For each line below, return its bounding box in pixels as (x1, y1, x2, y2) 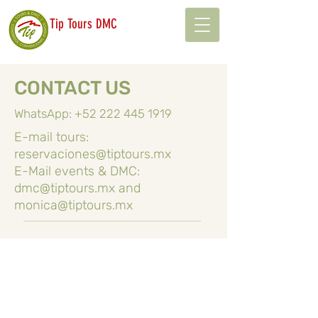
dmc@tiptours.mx (14, 180, 115, 196)
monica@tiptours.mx (14, 197, 133, 213)
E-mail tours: (14, 129, 89, 145)
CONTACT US (14, 77, 131, 99)
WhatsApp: (14, 106, 75, 121)
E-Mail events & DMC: (14, 163, 140, 179)
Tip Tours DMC (50, 16, 117, 32)
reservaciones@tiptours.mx (14, 146, 171, 162)
